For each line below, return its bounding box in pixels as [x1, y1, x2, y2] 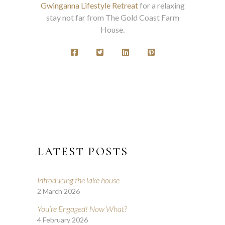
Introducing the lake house [37, 175, 120, 185]
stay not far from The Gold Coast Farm [46, 12, 179, 22]
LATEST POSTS [37, 144, 128, 159]
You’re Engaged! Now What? [37, 203, 127, 213]
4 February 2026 [37, 215, 88, 224]
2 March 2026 [37, 186, 80, 195]
